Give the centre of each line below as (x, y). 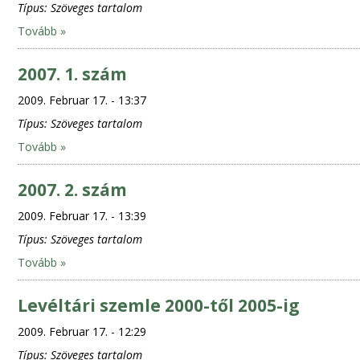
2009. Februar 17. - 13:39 (82, 216)
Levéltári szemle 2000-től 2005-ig (158, 305)
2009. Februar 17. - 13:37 (82, 100)
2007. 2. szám (72, 190)
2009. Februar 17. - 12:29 (82, 331)
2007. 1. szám (72, 74)
